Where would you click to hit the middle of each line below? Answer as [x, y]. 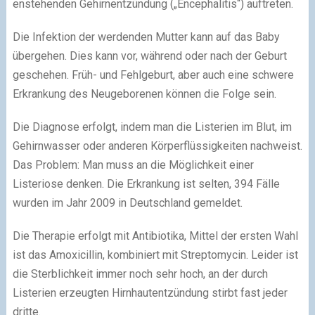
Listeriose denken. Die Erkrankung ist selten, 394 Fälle [146, 184]
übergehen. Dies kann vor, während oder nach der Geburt [149, 56]
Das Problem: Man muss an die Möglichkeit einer [133, 165]
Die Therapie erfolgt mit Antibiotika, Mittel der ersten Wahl [155, 236]
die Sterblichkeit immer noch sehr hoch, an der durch [140, 274]
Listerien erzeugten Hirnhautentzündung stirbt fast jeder [150, 292]
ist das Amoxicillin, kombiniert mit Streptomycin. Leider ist [155, 255]
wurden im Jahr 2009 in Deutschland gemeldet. [127, 202]
